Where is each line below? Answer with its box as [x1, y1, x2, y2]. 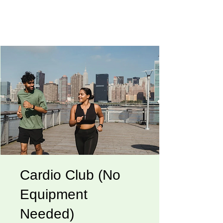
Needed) [20, 206, 74, 222]
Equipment [20, 186, 88, 202]
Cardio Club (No [20, 167, 120, 183]
